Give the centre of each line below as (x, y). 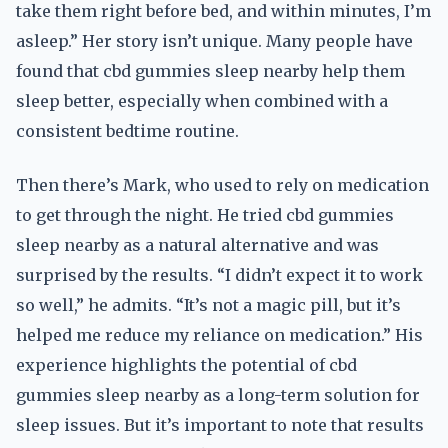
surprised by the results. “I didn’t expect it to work (219, 275)
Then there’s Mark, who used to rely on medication (222, 185)
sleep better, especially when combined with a (202, 101)
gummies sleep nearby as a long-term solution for (218, 395)
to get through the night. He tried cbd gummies (205, 215)
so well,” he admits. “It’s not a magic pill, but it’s (208, 305)
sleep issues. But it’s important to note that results (220, 425)
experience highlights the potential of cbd (186, 365)
